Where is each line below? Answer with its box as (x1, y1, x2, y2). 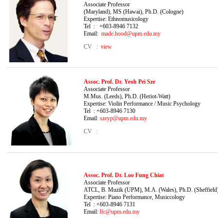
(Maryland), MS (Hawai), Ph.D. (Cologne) (84, 8, 183, 15)
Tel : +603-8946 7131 (84, 200, 135, 208)
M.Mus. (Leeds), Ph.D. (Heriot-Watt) (84, 92, 170, 100)
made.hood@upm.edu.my (101, 30, 161, 37)
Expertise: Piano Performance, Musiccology (84, 193, 185, 200)
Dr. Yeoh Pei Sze (113, 78, 155, 85)
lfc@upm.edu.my (100, 208, 140, 215)
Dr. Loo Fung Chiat (113, 171, 164, 179)
